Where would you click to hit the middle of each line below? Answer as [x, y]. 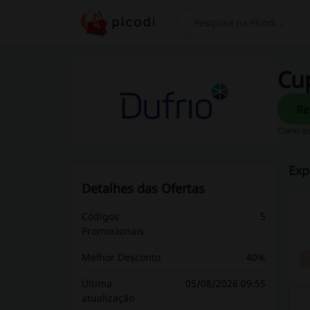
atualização [108, 298]
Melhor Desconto [121, 257]
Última [97, 283]
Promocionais [112, 231]
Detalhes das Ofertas [143, 188]
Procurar [200, 29]
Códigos [100, 216]
